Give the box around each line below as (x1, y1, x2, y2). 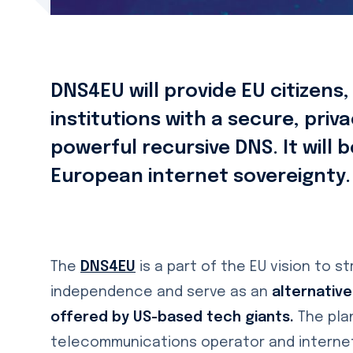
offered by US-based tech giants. (50, 310, 298, 325)
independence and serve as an (50, 284, 272, 299)
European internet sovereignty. (50, 166, 351, 187)
